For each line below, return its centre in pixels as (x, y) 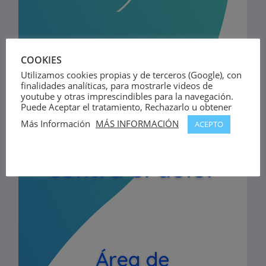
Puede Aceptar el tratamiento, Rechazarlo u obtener (126, 107)
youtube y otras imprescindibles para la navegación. (127, 96)
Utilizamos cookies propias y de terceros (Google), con (131, 75)
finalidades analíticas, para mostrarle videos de (117, 85)
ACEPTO (209, 124)
